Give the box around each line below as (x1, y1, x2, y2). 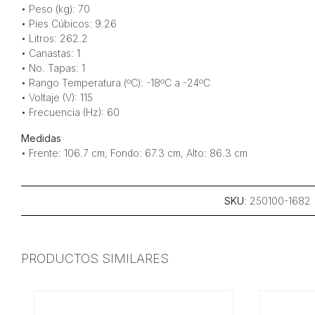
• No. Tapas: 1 (20, 62, 85, 74)
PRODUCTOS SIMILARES (20, 251, 169, 266)
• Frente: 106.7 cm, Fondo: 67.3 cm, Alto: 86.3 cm (20, 147, 247, 159)
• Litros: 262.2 (20, 32, 94, 44)
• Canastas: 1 (20, 47, 80, 59)
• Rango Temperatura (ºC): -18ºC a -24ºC (20, 77, 210, 89)
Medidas (20, 132, 61, 144)
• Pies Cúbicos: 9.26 (20, 18, 122, 30)
